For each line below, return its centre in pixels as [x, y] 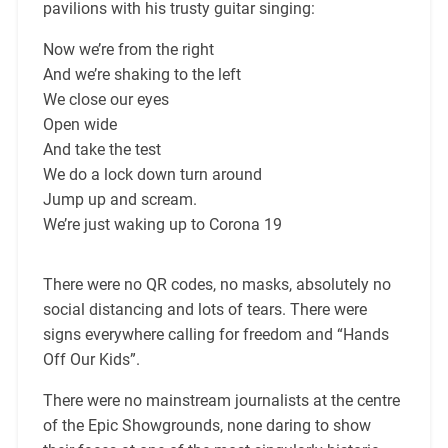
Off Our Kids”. [91, 360]
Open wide [79, 125]
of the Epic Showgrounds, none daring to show [206, 426]
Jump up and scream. [119, 200]
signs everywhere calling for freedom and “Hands [215, 335]
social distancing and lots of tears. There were [204, 310]
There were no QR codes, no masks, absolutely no [216, 285]
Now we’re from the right [128, 50]
